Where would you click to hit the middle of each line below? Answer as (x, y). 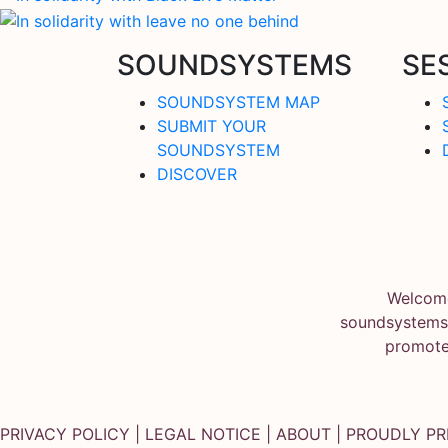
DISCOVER (197, 173)
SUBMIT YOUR (211, 125)
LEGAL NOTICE (203, 433)
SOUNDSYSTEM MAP (238, 101)
